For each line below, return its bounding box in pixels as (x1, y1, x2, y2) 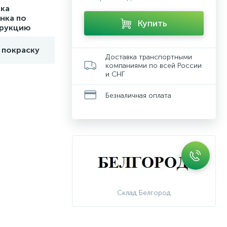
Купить (137, 18, 167, 29)
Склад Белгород (117, 188, 171, 197)
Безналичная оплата (105, 91, 171, 100)
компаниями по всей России (105, 61, 202, 70)
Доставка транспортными (105, 53, 192, 61)
